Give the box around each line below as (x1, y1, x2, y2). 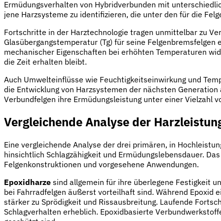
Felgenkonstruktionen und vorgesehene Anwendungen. (4, 159, 199, 169)
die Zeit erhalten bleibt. (4, 57, 87, 67)
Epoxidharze (4, 177, 51, 187)
